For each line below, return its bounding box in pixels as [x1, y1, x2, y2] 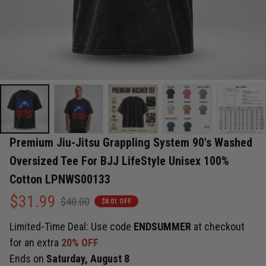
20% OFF [61, 236, 99, 249]
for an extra [9, 236, 61, 249]
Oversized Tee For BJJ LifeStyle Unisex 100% [9, 153, 229, 168]
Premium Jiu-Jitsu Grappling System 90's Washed [9, 135, 252, 150]
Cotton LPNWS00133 [9, 172, 110, 186]
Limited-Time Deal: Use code [9, 220, 134, 233]
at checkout [194, 220, 245, 233]
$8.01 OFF [102, 197, 131, 206]
